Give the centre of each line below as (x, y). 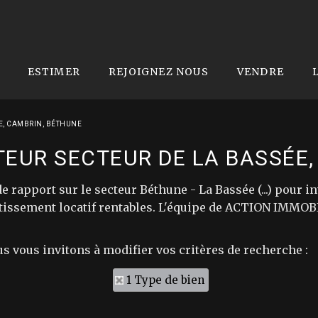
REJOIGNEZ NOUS (159, 72)
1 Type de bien (165, 280)
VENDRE (261, 72)
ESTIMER (54, 72)
